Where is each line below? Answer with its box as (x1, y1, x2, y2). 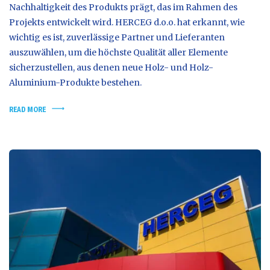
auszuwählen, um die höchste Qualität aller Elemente (9, 46, 228, 58)
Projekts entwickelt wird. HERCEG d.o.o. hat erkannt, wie (9, 16, 245, 28)
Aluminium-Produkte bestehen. (9, 77, 142, 88)
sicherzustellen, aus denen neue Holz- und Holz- (9, 61, 213, 73)
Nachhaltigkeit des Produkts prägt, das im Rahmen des (9, 1, 237, 13)
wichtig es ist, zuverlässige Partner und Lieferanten (9, 31, 225, 43)
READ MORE (9, 104, 46, 114)
